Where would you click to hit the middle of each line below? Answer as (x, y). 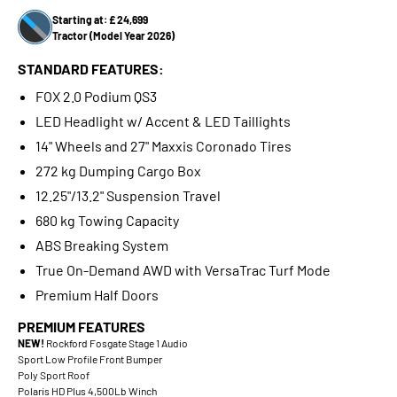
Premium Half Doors (97, 295)
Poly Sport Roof (54, 375)
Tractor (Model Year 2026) (113, 35)
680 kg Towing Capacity (107, 220)
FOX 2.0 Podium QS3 (96, 96)
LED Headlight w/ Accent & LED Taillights (163, 121)
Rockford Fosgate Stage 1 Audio (116, 343)
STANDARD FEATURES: (91, 69)
